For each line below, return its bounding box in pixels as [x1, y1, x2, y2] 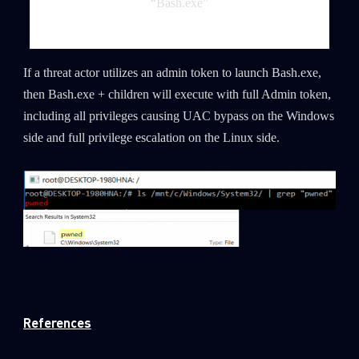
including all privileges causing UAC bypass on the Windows [22, 108, 334, 123]
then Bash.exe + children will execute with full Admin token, [22, 87, 331, 102]
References [22, 314, 91, 332]
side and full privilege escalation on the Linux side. [22, 130, 280, 145]
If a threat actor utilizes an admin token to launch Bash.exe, [22, 65, 321, 80]
